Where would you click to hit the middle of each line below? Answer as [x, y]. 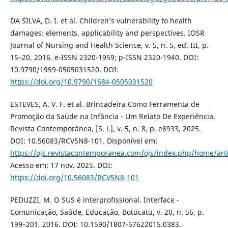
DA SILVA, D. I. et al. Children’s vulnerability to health [101, 20]
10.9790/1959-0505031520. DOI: [64, 69]
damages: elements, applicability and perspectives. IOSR [107, 33]
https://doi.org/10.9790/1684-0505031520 [81, 81]
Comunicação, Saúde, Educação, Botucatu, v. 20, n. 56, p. [107, 212]
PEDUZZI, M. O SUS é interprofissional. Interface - [94, 199]
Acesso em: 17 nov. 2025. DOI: [61, 165]
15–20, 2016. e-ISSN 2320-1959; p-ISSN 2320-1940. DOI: [104, 57]
